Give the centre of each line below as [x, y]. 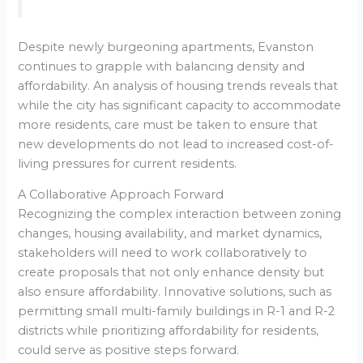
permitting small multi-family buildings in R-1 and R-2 [177, 311]
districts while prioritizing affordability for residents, [169, 330]
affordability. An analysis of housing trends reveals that [178, 86]
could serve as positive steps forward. [129, 350]
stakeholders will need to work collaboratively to [163, 252]
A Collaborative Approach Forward [121, 194]
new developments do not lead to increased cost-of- [176, 145]
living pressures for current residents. [128, 164]
